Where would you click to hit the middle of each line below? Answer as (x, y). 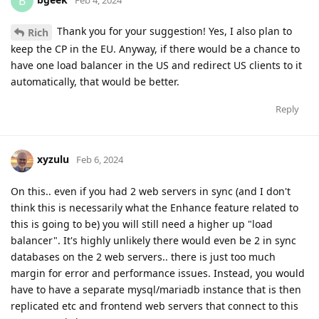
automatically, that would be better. (95, 81)
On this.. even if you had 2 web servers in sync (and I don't (151, 191)
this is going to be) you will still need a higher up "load (142, 224)
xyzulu (53, 159)
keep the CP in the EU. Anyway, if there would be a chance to (155, 48)
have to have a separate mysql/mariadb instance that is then (156, 289)
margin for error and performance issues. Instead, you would (158, 273)
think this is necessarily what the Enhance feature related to (155, 207)
